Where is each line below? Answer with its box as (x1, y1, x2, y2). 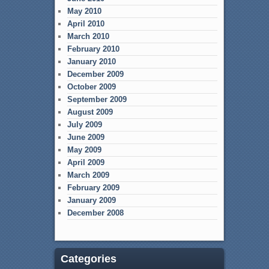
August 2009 (67, 107, 113, 116)
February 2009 (67, 183, 119, 192)
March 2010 (67, 31, 109, 41)
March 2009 (67, 170, 109, 180)
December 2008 (67, 208, 124, 217)
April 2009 (67, 157, 104, 167)
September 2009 (67, 94, 127, 104)
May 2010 (67, 6, 101, 16)
